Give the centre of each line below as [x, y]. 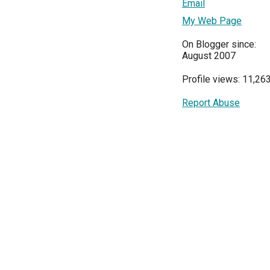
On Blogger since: [219, 44]
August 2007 [209, 56]
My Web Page [212, 21]
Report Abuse [211, 103]
